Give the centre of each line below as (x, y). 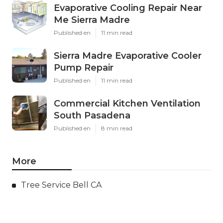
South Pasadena (92, 116)
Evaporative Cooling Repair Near (128, 8)
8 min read (117, 128)
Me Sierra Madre (92, 20)
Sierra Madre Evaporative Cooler (128, 56)
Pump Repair (84, 68)
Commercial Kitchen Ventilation (127, 104)
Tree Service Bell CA (61, 185)
